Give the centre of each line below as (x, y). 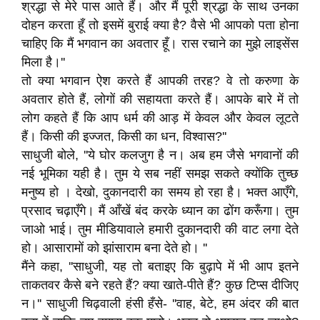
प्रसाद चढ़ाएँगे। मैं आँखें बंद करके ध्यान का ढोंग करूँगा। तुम (160, 211)
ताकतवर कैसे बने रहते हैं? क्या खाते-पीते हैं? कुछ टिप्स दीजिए (160, 285)
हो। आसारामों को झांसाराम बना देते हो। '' (114, 248)
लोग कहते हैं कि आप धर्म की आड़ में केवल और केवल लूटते (160, 118)
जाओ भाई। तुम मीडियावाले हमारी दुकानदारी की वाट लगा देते (160, 229)
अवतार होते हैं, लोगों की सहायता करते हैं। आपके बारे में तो (160, 99)
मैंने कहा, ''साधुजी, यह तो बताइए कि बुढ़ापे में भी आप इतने (160, 266)
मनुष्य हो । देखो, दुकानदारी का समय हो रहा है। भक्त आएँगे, (160, 192)
